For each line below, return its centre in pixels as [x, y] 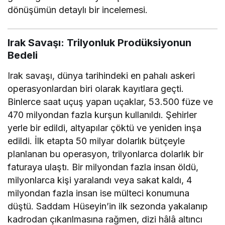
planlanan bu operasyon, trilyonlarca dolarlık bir [106, 154]
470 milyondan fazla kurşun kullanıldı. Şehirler [102, 115]
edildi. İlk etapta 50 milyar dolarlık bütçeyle [96, 141]
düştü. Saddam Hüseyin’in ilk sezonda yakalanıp [108, 206]
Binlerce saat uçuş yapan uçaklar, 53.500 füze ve [110, 101]
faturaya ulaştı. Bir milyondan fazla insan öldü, [103, 167]
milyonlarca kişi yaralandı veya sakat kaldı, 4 [100, 180]
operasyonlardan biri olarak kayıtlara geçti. [96, 88]
